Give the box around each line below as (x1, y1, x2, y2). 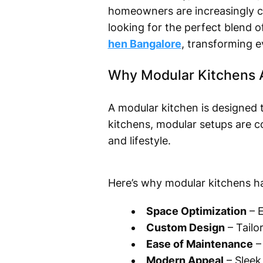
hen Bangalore (107, 38, 181, 50)
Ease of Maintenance (146, 238, 253, 251)
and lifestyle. (107, 134, 171, 147)
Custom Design (146, 221, 225, 234)
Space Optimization (146, 205, 247, 218)
